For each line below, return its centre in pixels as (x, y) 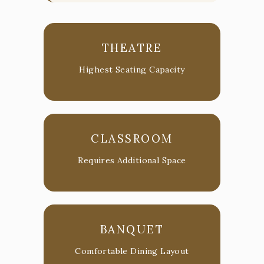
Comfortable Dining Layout (132, 251)
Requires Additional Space (132, 160)
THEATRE (132, 47)
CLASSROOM (132, 138)
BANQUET (132, 229)
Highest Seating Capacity (132, 69)
